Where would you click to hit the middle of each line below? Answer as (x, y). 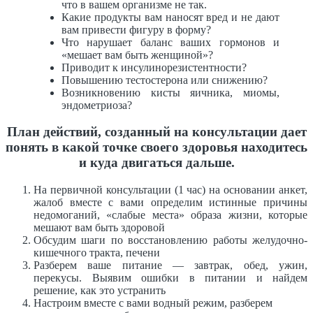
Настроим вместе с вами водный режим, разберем (153, 303)
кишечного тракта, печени (97, 253)
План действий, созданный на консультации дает (156, 132)
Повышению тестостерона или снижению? (165, 80)
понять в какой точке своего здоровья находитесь (156, 147)
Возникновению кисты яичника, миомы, (170, 92)
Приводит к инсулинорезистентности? (154, 67)
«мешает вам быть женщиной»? (137, 54)
